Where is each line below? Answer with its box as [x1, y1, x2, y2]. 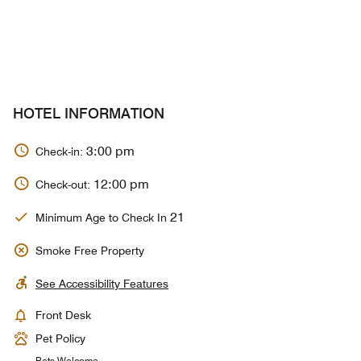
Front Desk [35, 308, 91, 322]
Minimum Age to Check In [35, 211, 170, 225]
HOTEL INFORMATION [13, 104, 164, 122]
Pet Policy [35, 331, 85, 345]
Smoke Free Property [35, 243, 144, 257]
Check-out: [35, 178, 93, 192]
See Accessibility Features [35, 276, 168, 290]
